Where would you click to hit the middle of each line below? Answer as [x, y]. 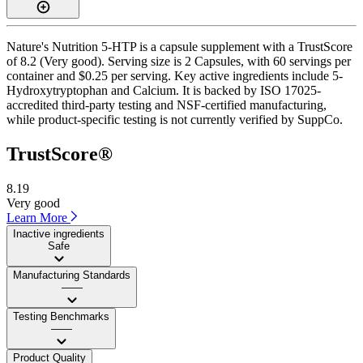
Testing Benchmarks [61, 316]
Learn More [38, 217]
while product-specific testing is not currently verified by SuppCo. [175, 119]
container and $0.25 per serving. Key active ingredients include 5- [175, 75]
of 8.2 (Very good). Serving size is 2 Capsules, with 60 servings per [179, 61]
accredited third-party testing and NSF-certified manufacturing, [167, 105]
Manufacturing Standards [72, 275]
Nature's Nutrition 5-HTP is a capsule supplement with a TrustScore [179, 46]
